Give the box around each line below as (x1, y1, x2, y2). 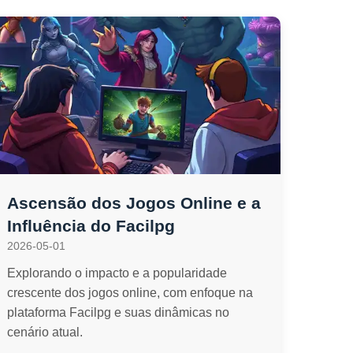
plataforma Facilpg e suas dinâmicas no (7, 306, 230, 319)
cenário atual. (7, 325, 84, 339)
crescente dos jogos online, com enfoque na (7, 286, 254, 299)
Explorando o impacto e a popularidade (7, 266, 228, 280)
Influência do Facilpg (7, 217, 176, 235)
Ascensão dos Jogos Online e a (7, 194, 262, 212)
